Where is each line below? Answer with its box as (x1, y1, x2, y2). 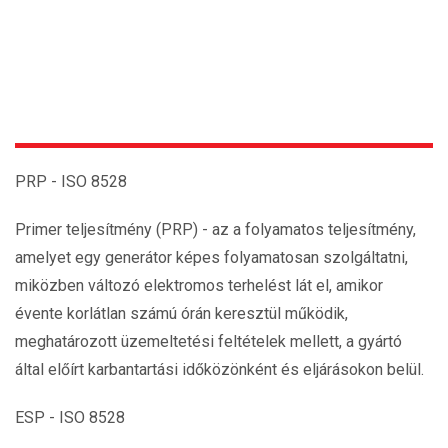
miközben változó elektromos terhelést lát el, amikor (15, 276, 383, 295)
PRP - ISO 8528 (15, 172, 127, 191)
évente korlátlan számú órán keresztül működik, (15, 304, 348, 323)
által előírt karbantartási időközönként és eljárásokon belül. (15, 360, 424, 379)
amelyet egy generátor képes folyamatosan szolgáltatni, (15, 248, 408, 267)
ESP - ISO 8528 (15, 408, 125, 427)
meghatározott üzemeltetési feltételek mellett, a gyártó (15, 332, 402, 351)
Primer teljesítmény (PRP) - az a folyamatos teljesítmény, (15, 220, 416, 239)
